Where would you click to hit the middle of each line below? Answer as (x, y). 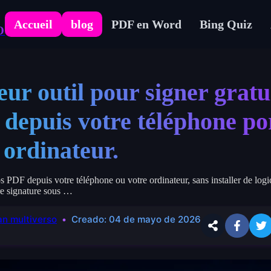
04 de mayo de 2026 (155, 219)
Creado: (90, 219)
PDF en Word (146, 24)
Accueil (33, 24)
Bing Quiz (226, 24)
